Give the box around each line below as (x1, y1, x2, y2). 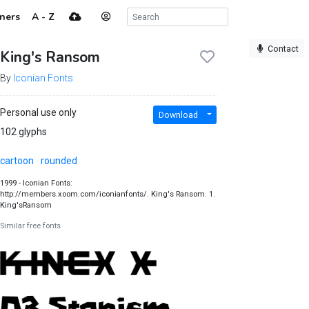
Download (158, 110, 198, 120)
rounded (40, 155, 77, 166)
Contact (268, 43, 299, 54)
